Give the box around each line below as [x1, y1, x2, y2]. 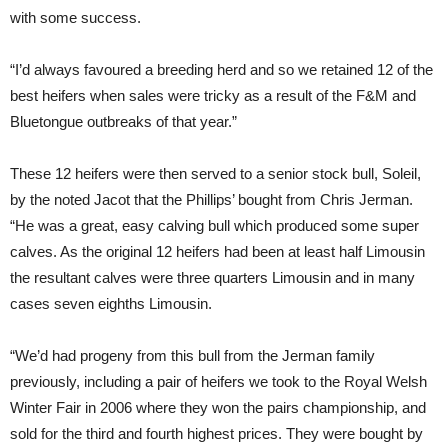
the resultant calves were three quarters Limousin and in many [10, 268, 415, 286]
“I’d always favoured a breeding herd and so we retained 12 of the [10, 60, 433, 78]
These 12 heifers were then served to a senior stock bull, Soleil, [10, 164, 421, 182]
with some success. [10, 8, 141, 26]
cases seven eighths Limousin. [10, 294, 212, 312]
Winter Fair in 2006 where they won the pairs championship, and [10, 398, 426, 416]
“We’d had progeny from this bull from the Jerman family [10, 346, 375, 364]
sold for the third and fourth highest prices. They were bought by [10, 424, 423, 442]
